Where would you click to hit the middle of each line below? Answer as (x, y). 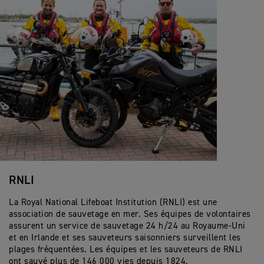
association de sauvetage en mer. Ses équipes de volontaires (130, 214)
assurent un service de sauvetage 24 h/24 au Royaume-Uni (127, 226)
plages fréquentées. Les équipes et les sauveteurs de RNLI (126, 249)
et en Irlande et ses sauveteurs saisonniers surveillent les (125, 237)
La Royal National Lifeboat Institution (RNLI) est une (113, 202)
